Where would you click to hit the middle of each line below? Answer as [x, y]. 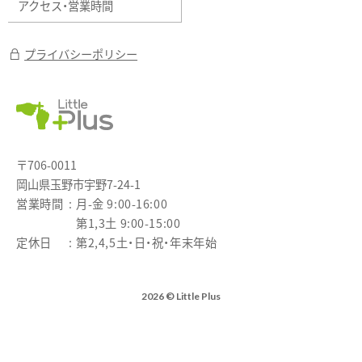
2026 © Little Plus [181, 296]
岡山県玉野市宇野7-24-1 [78, 183]
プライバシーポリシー [81, 54]
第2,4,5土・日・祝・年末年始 [147, 242]
